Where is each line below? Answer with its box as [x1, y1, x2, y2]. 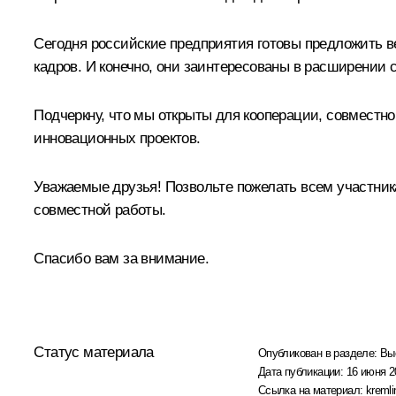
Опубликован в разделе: [257, 346, 381, 361]
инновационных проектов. [34, 130, 201, 148]
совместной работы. [34, 202, 166, 219]
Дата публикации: [257, 365, 346, 379]
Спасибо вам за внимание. [34, 250, 209, 268]
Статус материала [34, 344, 154, 362]
